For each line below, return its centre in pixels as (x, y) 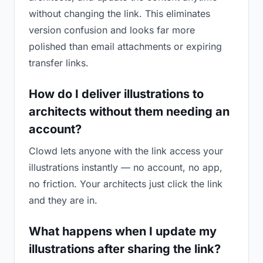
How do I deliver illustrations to (116, 94)
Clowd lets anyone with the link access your (126, 151)
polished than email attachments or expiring (125, 46)
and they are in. (63, 200)
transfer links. (59, 63)
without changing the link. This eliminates (119, 14)
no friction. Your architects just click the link (126, 184)
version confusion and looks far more (112, 30)
